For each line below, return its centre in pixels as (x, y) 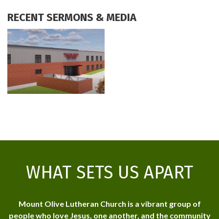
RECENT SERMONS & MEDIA (72, 18)
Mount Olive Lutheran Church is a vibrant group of (109, 203)
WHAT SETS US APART (109, 172)
